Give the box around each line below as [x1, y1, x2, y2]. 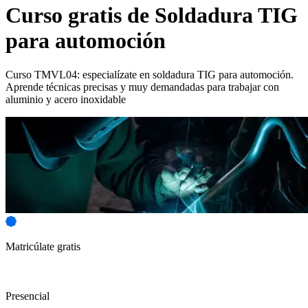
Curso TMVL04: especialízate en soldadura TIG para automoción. [5, 68, 294, 80]
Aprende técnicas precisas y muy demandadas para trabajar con [5, 80, 279, 93]
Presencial [5, 289, 49, 302]
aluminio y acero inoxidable [5, 93, 126, 105]
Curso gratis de [5, 3, 155, 28]
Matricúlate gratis [5, 240, 80, 252]
